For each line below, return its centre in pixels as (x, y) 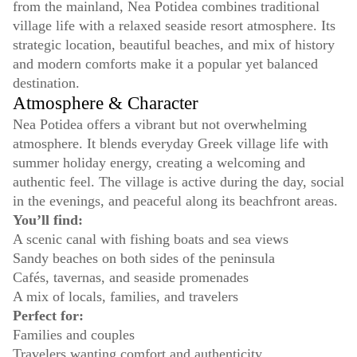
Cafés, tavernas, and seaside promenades (131, 278)
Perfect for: (48, 316)
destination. (46, 83)
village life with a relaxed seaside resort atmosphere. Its (174, 26)
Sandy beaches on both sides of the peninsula (144, 259)
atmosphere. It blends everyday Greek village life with (171, 144)
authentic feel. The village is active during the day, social (178, 182)
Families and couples (74, 335)
